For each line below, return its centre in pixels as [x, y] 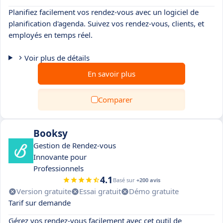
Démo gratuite [154, 191]
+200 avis [148, 180]
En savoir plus [111, 74]
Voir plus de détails [57, 58]
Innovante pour [60, 157]
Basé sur [125, 180]
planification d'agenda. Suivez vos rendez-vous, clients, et [106, 23]
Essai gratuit [100, 191]
